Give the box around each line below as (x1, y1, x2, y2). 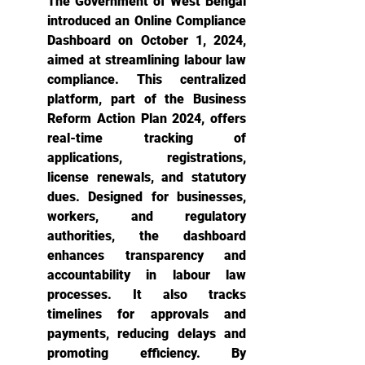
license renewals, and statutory (47, 169, 246, 185)
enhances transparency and (47, 248, 246, 263)
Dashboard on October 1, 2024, (47, 33, 246, 48)
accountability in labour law (47, 267, 246, 283)
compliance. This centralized (47, 72, 246, 87)
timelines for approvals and (47, 306, 246, 322)
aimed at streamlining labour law (47, 52, 246, 68)
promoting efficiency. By (47, 345, 246, 361)
